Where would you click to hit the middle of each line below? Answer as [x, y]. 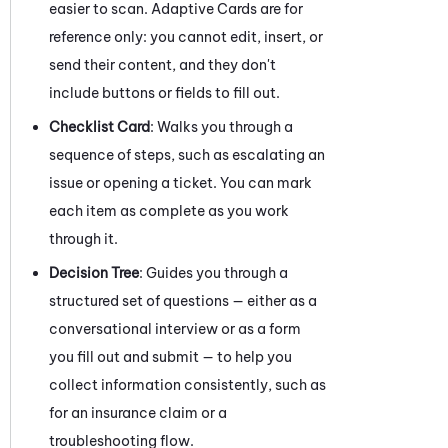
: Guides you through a [213, 272]
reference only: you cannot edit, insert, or [186, 36]
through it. [83, 238]
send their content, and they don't [162, 64]
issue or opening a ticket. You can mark [180, 182]
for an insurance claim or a [138, 412]
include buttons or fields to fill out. [164, 92]
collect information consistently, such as [187, 384]
